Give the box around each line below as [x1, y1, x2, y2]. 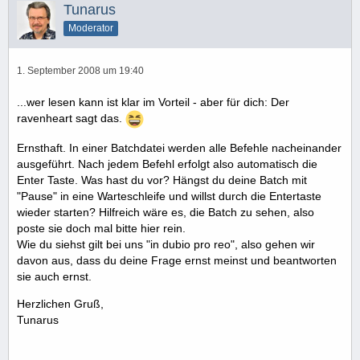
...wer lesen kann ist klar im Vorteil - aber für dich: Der [17, 95, 289, 108]
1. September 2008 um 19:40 [17, 64, 144, 76]
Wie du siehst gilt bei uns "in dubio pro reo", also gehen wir [17, 237, 315, 251]
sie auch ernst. [17, 269, 92, 283]
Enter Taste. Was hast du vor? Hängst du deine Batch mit [17, 173, 307, 186]
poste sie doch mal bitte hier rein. [17, 221, 186, 235]
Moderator [68, 22, 113, 34]
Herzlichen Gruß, [17, 297, 104, 310]
